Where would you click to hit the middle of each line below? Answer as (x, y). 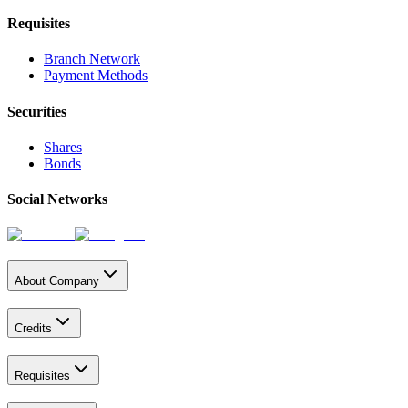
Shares (63, 147)
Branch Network (92, 59)
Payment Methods (96, 76)
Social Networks (57, 199)
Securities (37, 111)
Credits (33, 328)
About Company (57, 281)
